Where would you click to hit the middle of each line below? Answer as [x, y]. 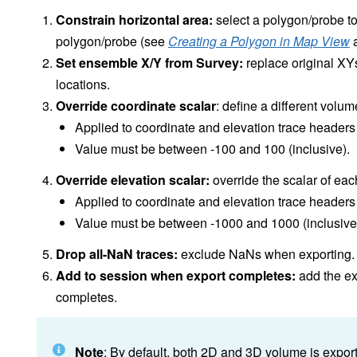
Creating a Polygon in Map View [259, 41]
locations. [83, 84]
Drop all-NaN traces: [117, 254]
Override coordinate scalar [136, 106]
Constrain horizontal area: [134, 20]
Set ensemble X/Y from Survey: [151, 63]
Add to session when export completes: [176, 276]
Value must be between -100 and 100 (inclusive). [212, 149]
